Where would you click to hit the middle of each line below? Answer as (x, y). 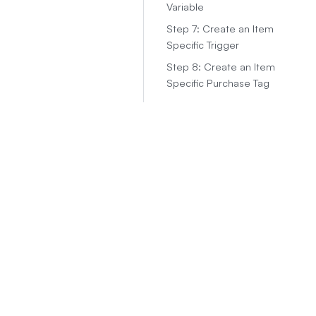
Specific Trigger (203, 44)
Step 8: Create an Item (221, 66)
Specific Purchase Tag (218, 83)
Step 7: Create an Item (220, 28)
